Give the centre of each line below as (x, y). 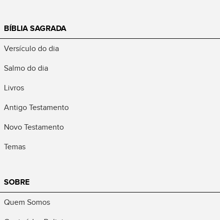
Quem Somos (27, 202)
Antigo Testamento (36, 107)
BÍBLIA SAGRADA (35, 28)
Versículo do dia (31, 48)
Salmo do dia (26, 68)
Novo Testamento (34, 127)
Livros (14, 88)
